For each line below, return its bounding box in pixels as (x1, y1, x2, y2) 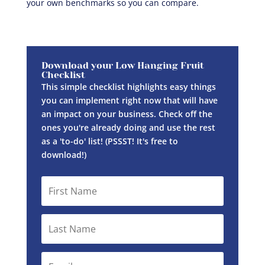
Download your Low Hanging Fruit (41, 59, 204, 71)
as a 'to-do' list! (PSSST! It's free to (41, 135, 178, 147)
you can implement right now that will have (41, 94, 218, 106)
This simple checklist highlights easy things (41, 80, 216, 92)
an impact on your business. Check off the (41, 108, 212, 119)
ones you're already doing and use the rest (41, 121, 215, 133)
